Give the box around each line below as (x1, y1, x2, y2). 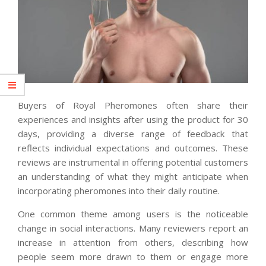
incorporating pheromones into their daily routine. (18, 184, 220, 197)
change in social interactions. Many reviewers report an (18, 221, 248, 234)
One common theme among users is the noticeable (18, 207, 248, 220)
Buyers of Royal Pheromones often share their (18, 99, 248, 111)
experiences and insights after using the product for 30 (18, 113, 248, 125)
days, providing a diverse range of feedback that (18, 127, 248, 140)
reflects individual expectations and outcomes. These (18, 141, 248, 154)
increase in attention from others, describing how (18, 236, 248, 248)
